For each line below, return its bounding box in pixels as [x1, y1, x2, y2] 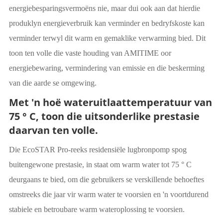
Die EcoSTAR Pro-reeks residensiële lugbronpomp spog [8, 145, 187, 154]
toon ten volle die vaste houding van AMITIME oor [8, 49, 171, 58]
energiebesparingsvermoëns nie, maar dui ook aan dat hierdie [8, 4, 200, 13]
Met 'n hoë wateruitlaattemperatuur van [8, 96, 212, 110]
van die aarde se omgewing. [8, 79, 97, 88]
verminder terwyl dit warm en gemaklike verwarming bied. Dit [8, 34, 206, 43]
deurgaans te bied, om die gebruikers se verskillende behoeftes [8, 175, 204, 184]
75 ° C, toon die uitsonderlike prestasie [8, 110, 200, 123]
